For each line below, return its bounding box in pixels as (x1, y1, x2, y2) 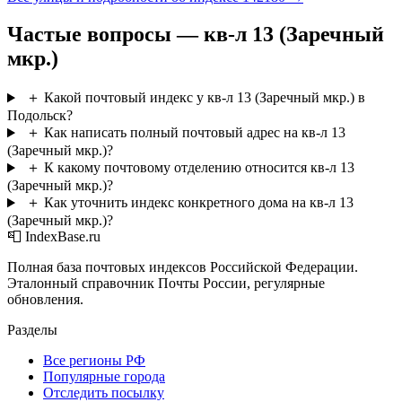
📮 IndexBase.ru (7, 229, 100, 245)
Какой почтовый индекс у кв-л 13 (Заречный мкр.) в (43, 90, 365, 106)
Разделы (7, 322, 57, 338)
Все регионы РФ (43, 353, 145, 369)
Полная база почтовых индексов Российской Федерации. (7, 259, 358, 275)
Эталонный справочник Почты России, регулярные (7, 275, 325, 292)
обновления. (7, 292, 83, 308)
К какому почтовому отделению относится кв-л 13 (43, 160, 354, 176)
